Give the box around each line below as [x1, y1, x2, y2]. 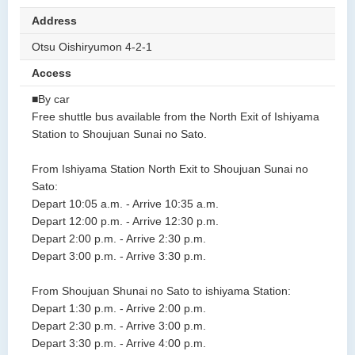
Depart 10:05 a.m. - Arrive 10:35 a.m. [32, 197, 219, 211]
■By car [32, 93, 70, 106]
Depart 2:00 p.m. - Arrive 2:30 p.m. [32, 232, 206, 246]
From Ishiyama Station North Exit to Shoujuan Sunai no [32, 162, 308, 176]
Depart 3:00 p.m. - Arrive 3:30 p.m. [32, 250, 206, 263]
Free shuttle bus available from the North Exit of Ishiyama [32, 110, 319, 124]
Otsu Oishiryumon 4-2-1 [32, 40, 152, 54]
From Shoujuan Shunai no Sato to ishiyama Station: [32, 284, 291, 298]
